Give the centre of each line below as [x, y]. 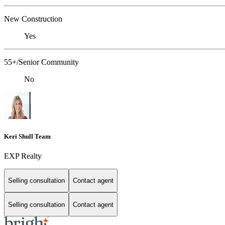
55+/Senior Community [41, 62]
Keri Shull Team [27, 136]
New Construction [33, 19]
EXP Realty [23, 156]
